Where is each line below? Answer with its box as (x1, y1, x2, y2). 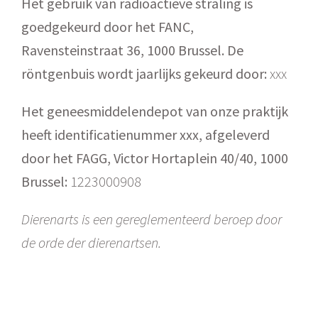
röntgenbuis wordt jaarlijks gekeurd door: (21, 65, 267, 82)
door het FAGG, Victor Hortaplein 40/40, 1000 (21, 149, 288, 167)
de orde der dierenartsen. (21, 234, 161, 251)
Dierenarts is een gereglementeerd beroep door (21, 210, 282, 228)
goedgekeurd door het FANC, (21, 18, 194, 35)
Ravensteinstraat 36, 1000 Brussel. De (21, 41, 243, 59)
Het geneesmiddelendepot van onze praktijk (21, 102, 288, 120)
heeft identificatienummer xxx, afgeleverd (21, 126, 270, 143)
